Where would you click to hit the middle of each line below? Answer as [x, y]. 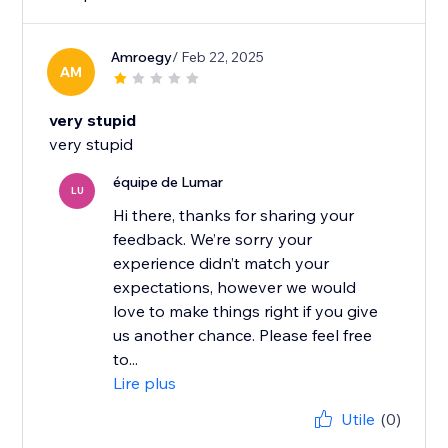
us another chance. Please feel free [243, 335]
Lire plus [145, 383]
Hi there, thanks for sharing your [234, 215]
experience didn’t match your [221, 263]
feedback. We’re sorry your [213, 239]
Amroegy [142, 57]
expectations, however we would [235, 287]
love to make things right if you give [246, 311]
